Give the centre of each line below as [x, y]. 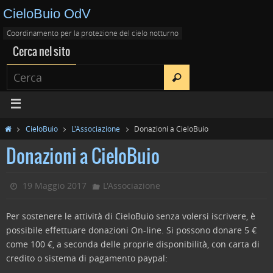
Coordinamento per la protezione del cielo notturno [93, 33]
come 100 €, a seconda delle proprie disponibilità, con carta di [133, 244]
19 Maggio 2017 [55, 186]
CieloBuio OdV [47, 14]
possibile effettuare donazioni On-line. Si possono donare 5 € [131, 230]
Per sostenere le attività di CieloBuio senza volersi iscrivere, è [131, 216]
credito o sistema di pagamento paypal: [87, 258]
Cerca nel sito [42, 52]
